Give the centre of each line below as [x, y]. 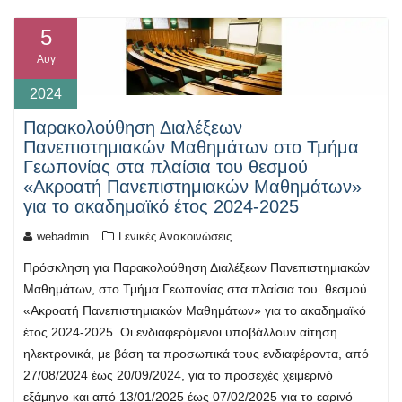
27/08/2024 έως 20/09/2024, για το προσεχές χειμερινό [178, 376]
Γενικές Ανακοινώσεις [175, 237]
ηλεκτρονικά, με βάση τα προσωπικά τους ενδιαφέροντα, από [196, 354]
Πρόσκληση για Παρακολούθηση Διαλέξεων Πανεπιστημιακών [197, 268]
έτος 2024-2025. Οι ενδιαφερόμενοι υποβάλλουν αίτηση [180, 332]
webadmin [63, 237]
